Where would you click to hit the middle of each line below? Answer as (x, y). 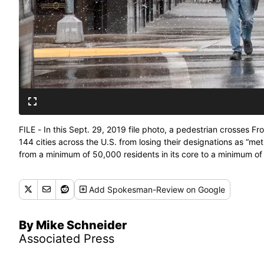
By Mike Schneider (73, 225)
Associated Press (67, 238)
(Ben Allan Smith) (52, 166)
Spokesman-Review (146, 189)
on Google (205, 189)
